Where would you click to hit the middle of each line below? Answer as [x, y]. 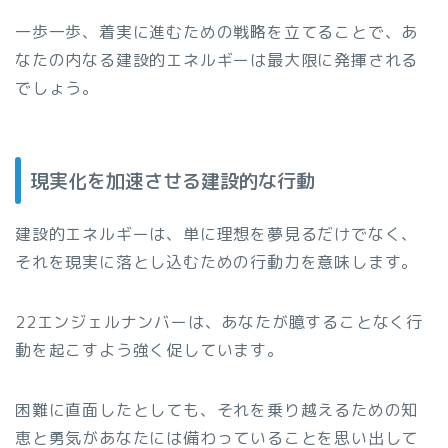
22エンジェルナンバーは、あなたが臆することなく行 [219, 321]
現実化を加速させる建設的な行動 [172, 180]
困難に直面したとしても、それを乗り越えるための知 [217, 409]
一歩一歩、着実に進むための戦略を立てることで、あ [217, 32]
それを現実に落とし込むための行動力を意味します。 [217, 261]
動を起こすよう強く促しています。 [149, 349]
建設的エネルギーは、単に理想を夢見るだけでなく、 [217, 233]
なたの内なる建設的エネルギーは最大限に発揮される [217, 60]
